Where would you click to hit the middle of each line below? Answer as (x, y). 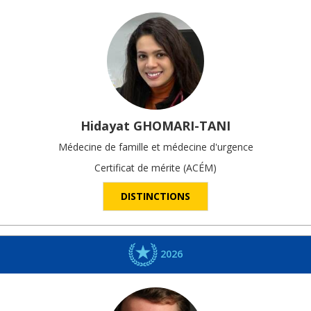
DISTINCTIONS (155, 196)
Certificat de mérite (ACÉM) (155, 168)
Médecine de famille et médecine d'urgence (155, 147)
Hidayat (105, 126)
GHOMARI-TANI (182, 126)
